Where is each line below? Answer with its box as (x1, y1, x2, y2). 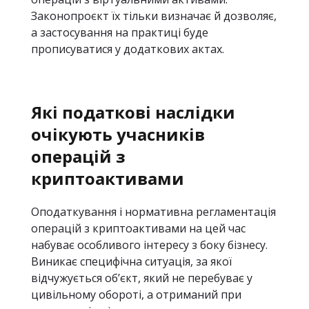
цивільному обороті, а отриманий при (31, 287, 241, 302)
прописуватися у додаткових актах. (31, 41, 224, 57)
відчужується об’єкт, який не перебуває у (31, 270, 252, 286)
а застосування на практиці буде (31, 25, 208, 40)
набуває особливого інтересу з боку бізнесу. (31, 237, 268, 252)
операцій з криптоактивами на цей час (31, 221, 246, 236)
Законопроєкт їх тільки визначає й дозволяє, (31, 8, 277, 23)
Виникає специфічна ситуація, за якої (31, 254, 232, 269)
